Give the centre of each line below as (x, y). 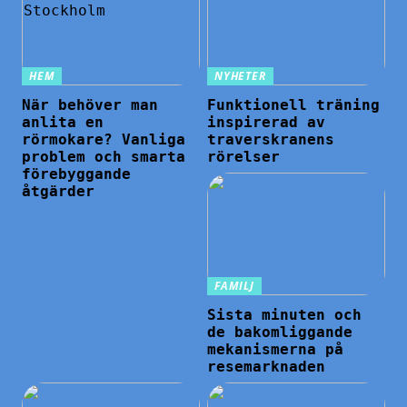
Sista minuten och (285, 314)
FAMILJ (234, 285)
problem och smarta (104, 156)
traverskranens (271, 139)
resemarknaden (267, 366)
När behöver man (90, 104)
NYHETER (240, 75)
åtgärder (59, 191)
